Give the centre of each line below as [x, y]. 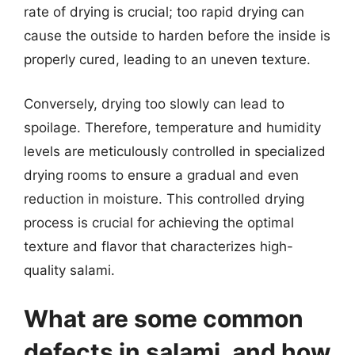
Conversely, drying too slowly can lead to [154, 103]
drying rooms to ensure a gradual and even [161, 175]
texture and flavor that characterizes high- [158, 246]
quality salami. [69, 270]
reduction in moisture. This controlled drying [164, 198]
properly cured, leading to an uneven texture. [167, 59]
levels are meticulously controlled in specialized [175, 151]
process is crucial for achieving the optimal [159, 222]
